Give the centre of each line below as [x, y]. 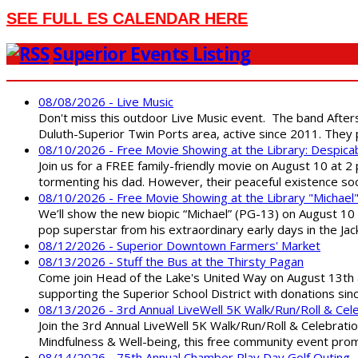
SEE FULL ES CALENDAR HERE [127, 19]
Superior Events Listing [152, 54]
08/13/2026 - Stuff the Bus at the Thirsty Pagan [171, 261]
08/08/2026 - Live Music [106, 101]
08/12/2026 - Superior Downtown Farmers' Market [179, 245]
